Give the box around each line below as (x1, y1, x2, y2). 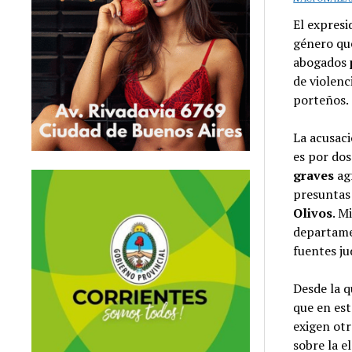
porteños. (293, 91, 350, 108)
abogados (293, 53, 350, 71)
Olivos (293, 204, 333, 222)
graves (293, 167, 338, 184)
